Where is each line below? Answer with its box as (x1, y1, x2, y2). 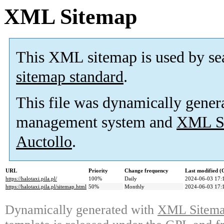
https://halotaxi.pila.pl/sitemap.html (5, 183, 86, 190)
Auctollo (16, 133, 72, 151)
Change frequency (124, 167, 168, 174)
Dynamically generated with (5, 202, 157, 217)
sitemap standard (16, 68, 123, 86)
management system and (16, 113, 176, 131)
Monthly (124, 183, 144, 190)
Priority (88, 167, 108, 174)
